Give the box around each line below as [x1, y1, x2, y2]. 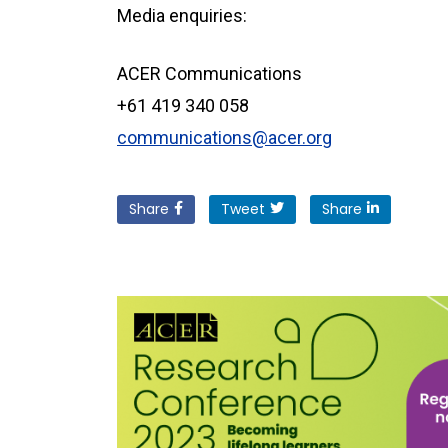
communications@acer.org [117, 127, 332, 148]
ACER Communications [117, 63, 302, 84]
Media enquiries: [117, 5, 247, 26]
